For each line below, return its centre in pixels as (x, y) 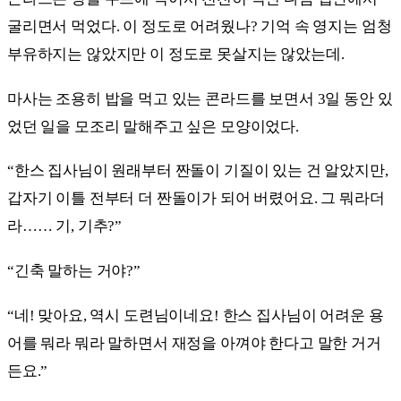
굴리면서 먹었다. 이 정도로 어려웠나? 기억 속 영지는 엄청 (200, 26)
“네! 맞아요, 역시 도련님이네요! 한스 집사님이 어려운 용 (196, 315)
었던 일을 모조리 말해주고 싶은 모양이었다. (153, 126)
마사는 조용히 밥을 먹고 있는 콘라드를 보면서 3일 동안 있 (200, 98)
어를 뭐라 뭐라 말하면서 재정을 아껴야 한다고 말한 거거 (194, 343)
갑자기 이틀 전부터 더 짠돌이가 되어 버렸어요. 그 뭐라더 (196, 199)
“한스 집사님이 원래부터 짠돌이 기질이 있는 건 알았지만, (198, 171)
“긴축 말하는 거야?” (74, 270)
